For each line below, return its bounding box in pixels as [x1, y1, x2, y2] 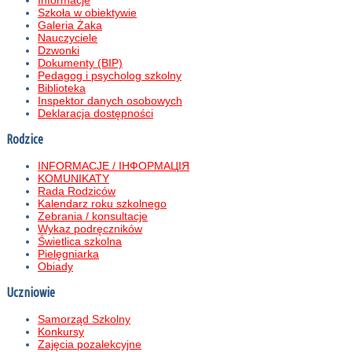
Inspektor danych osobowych [38, 94, 182, 108]
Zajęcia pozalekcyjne [38, 337, 141, 350]
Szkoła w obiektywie [38, 6, 137, 20]
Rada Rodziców [38, 184, 115, 197]
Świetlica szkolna [38, 234, 122, 247]
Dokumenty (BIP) [38, 57, 123, 70]
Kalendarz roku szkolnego [38, 196, 167, 210]
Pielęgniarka [38, 247, 99, 260]
